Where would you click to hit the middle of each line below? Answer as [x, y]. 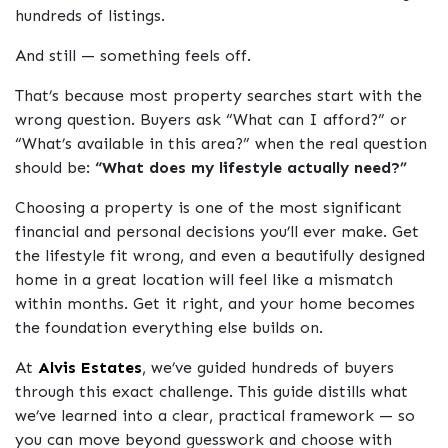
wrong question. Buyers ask [120, 120]
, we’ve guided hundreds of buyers [268, 368]
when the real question [338, 144]
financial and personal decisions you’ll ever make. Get [217, 232]
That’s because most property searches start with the [218, 96]
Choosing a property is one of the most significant [208, 208]
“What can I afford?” [305, 120]
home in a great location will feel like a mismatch [204, 280]
